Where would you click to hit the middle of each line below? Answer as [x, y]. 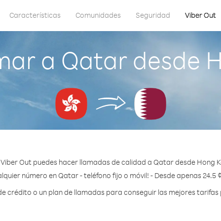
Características [35, 15]
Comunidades [98, 15]
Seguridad [153, 15]
